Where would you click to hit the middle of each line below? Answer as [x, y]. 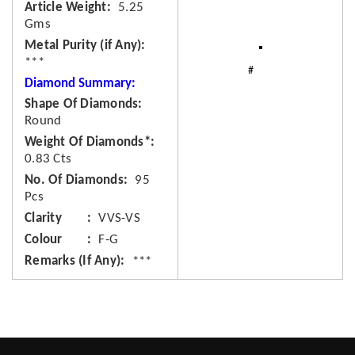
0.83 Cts [48, 159]
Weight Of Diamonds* [88, 142]
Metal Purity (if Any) [83, 46]
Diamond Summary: [80, 84]
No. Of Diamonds [74, 180]
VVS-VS [119, 218]
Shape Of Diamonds [82, 104]
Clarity [43, 218]
